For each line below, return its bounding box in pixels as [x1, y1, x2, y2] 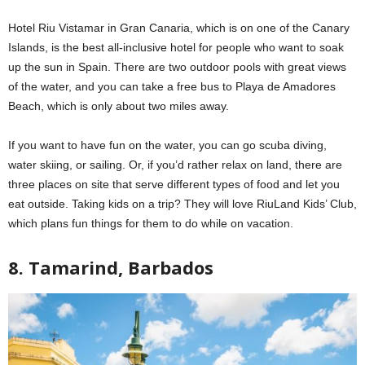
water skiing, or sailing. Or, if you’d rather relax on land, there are [8, 157, 342, 171]
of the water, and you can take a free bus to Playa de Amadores [8, 79, 336, 93]
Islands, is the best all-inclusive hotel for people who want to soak [8, 40, 344, 54]
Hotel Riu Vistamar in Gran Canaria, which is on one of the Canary [8, 20, 350, 34]
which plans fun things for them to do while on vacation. [8, 216, 293, 230]
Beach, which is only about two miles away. [8, 99, 229, 112]
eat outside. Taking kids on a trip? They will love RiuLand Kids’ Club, [8, 196, 357, 210]
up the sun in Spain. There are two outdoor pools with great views [8, 59, 346, 73]
